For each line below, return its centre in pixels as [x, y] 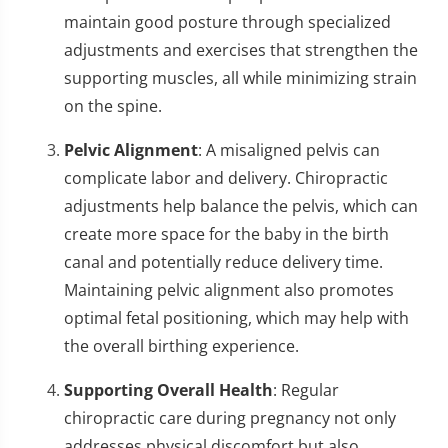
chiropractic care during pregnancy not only [230, 417]
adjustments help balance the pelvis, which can [241, 205]
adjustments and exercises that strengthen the [241, 49]
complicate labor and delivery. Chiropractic [226, 177]
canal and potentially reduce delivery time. [223, 261]
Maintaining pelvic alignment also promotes [229, 289]
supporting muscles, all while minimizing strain [240, 77]
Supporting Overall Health [168, 389]
